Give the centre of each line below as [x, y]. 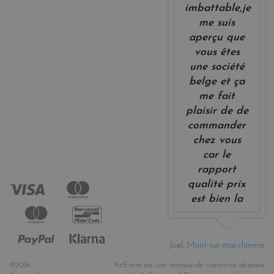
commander [217, 125]
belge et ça [217, 81]
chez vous [217, 140]
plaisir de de [217, 111]
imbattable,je [218, 8]
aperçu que [217, 37]
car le [217, 155]
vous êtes [217, 52]
